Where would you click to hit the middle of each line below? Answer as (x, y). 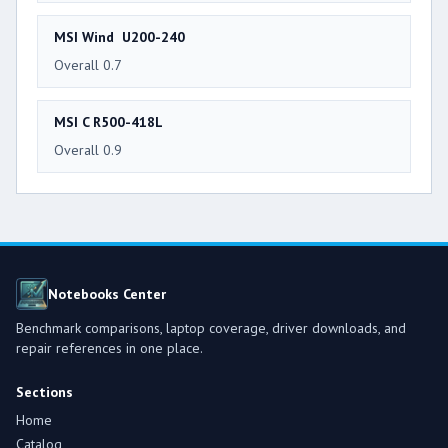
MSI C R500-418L (108, 121)
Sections (44, 391)
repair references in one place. (109, 347)
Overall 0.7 (88, 64)
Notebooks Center (107, 293)
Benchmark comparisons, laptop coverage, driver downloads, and (211, 327)
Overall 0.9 (88, 149)
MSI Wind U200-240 (119, 36)
